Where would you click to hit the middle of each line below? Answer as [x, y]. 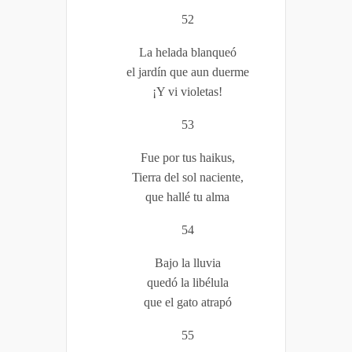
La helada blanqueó [187, 52]
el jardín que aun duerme [187, 71]
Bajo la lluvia [187, 262]
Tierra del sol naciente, [187, 177]
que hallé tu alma [187, 196]
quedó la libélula [187, 282]
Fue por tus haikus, [187, 157]
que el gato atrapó [187, 302]
